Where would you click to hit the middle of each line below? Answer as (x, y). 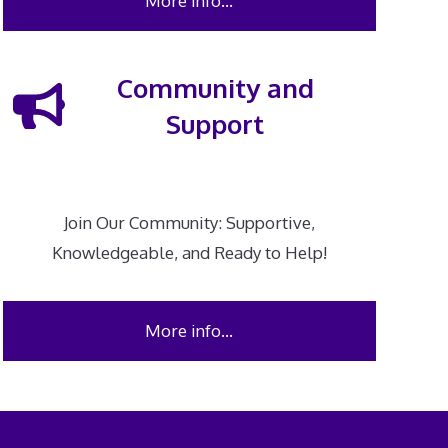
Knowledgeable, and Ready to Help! (189, 253)
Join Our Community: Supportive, (189, 223)
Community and (215, 87)
